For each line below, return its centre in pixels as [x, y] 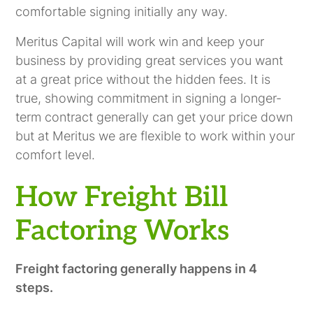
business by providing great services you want [150, 60]
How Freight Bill [122, 197]
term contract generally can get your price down [154, 117]
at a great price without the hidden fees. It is [143, 79]
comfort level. [56, 154]
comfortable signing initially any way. [122, 11]
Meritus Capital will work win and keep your [140, 41]
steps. [35, 287]
